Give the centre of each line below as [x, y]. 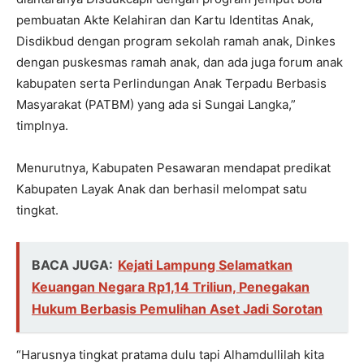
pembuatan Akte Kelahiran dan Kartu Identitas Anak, [165, 19]
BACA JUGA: [72, 264]
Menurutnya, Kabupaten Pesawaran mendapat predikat [173, 167]
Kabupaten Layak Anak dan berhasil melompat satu [162, 188]
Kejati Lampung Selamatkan [205, 264]
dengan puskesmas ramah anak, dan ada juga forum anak [180, 62]
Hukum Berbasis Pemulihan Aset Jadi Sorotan [177, 308]
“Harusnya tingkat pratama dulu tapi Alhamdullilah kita [170, 354]
